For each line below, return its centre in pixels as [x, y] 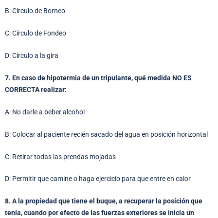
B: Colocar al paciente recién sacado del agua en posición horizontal [106, 134]
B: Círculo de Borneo [35, 11]
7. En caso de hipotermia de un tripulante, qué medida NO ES [98, 78]
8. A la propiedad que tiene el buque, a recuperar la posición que [104, 201]
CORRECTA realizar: [36, 89]
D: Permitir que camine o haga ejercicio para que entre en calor [98, 179]
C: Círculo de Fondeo [36, 33]
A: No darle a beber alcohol [45, 112]
